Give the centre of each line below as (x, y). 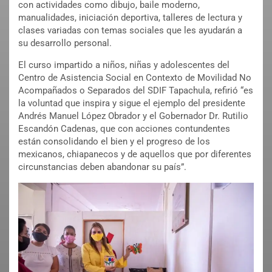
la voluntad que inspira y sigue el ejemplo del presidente (132, 104)
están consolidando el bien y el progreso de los (114, 142)
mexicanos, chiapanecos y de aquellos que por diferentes (135, 155)
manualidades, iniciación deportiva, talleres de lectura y (130, 18)
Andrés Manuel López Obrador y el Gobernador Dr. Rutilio (133, 116)
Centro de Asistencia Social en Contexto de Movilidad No (135, 78)
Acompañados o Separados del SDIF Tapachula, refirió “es (136, 91)
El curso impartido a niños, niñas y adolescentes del (124, 65)
